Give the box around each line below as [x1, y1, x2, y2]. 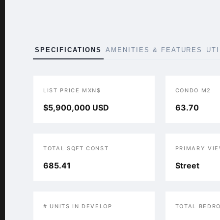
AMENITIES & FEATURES [106, 46, 203, 54]
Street [175, 161, 199, 170]
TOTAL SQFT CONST [43, 145, 109, 152]
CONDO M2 [175, 87, 212, 94]
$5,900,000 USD [43, 103, 109, 112]
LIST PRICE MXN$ [43, 87, 101, 94]
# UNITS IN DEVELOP [43, 203, 112, 210]
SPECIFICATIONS [35, 46, 102, 54]
